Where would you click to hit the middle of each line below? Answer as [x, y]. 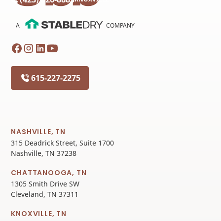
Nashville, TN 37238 [44, 153]
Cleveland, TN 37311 [45, 194]
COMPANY [121, 25]
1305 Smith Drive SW [45, 184]
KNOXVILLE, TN [39, 214]
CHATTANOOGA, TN [49, 173]
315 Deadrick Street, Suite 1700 [63, 143]
